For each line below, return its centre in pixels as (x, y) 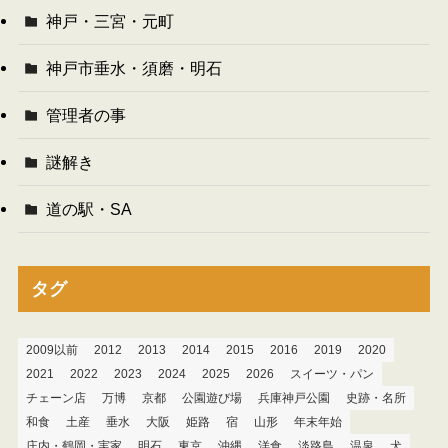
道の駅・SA (89, 209)
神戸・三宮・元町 (110, 20)
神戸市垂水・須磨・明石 (134, 67)
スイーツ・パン (331, 374)
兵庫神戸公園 (293, 398)
